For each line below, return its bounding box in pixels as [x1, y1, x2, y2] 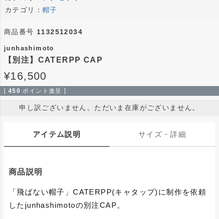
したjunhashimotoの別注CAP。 [9, 200, 125, 209]
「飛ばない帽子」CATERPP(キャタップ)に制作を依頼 [9, 187, 207, 196]
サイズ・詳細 [138, 130, 187, 138]
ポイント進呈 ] [22, 87, 66, 94]
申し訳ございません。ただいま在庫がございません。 [19, 103, 200, 111]
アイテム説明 [32, 130, 81, 138]
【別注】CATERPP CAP [4, 55, 103, 64]
